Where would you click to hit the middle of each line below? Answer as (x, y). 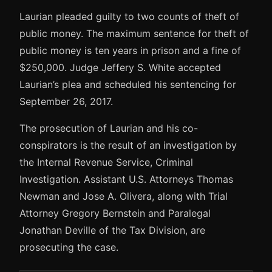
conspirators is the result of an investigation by (128, 145)
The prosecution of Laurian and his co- (109, 128)
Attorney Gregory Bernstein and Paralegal (115, 213)
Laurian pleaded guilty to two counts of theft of (129, 17)
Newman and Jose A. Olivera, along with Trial (124, 196)
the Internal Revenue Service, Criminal (106, 162)
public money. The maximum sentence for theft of (134, 34)
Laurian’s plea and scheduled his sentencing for (128, 85)
